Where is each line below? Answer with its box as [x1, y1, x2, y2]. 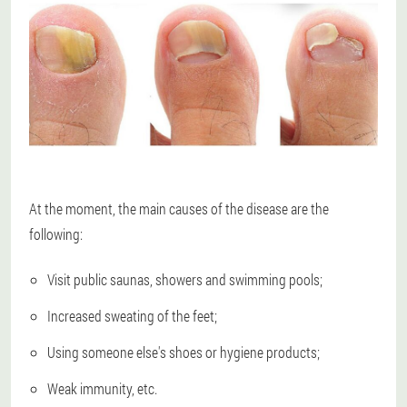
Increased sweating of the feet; [47, 306, 217, 326]
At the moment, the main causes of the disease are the [29, 199, 329, 219]
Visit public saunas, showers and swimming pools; [47, 270, 323, 290]
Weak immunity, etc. [47, 379, 157, 399]
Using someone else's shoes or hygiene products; [47, 342, 320, 362]
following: [29, 224, 83, 244]
